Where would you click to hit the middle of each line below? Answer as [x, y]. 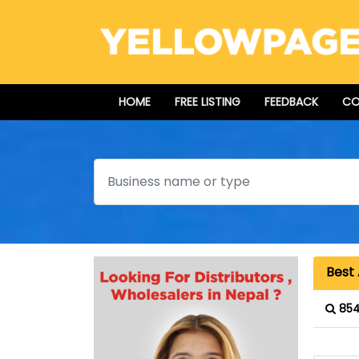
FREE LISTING [208, 102]
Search [116, 168]
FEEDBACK [291, 102]
